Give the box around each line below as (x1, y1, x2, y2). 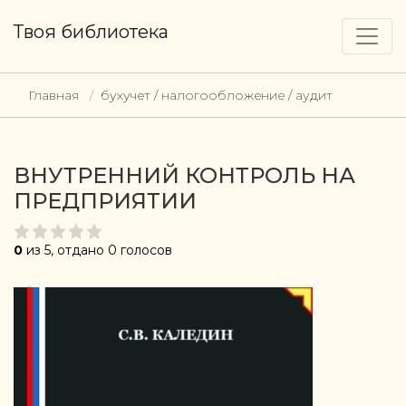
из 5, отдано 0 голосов (23, 242, 172, 258)
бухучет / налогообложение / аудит (101, 87, 333, 103)
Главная (28, 87, 79, 103)
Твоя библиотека (14, 21, 169, 43)
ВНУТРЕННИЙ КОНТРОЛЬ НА (14, 162, 355, 188)
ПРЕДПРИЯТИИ (14, 188, 197, 214)
